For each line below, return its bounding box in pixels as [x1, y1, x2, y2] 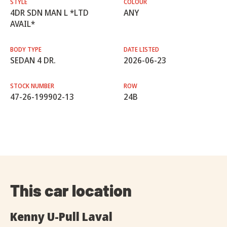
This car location [10, 180, 132, 200]
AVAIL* [10, 18, 35, 30]
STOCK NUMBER [10, 82, 54, 91]
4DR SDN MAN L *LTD [10, 7, 89, 19]
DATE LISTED [124, 45, 159, 54]
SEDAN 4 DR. [10, 55, 56, 66]
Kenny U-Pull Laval [10, 209, 112, 224]
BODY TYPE [10, 45, 42, 54]
